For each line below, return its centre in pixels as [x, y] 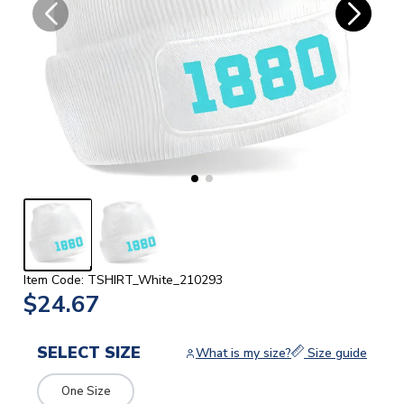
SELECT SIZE [89, 353]
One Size [86, 391]
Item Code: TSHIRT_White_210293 [123, 280]
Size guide [335, 353]
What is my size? [243, 353]
